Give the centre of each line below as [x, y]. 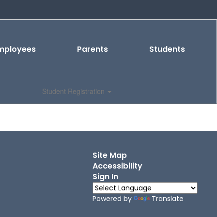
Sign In [105, 177]
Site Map [109, 155]
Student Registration [74, 91]
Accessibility [117, 166]
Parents [92, 49]
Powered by [113, 199]
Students [167, 49]
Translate [167, 199]
